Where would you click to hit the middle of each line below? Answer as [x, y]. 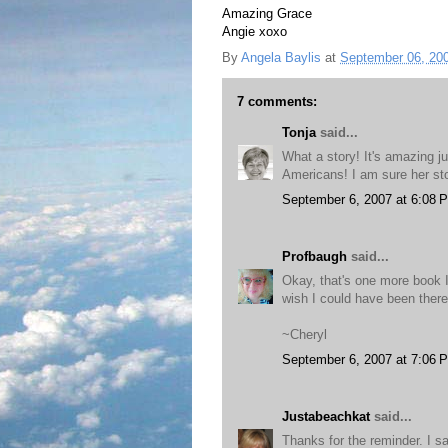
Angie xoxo [254, 31]
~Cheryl [304, 334]
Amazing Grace [267, 13]
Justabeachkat [326, 416]
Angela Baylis [281, 57]
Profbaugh [314, 256]
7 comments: [277, 101]
